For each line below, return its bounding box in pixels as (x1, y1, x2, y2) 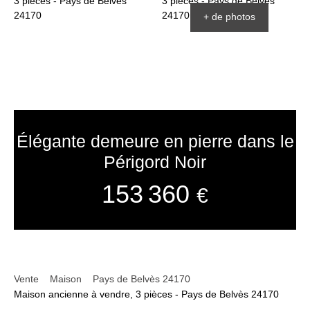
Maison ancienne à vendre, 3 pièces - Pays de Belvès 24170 (14, 288, 279, 300)
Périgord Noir (104, 152, 206, 172)
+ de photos (203, 11, 255, 23)
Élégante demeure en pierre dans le (16, 131, 294, 152)
